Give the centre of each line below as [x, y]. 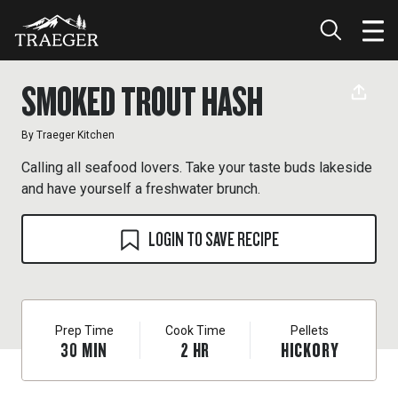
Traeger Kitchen [76, 135]
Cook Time [195, 330]
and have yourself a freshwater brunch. [141, 189]
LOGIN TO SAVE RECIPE [213, 239]
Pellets [310, 330]
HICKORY [310, 350]
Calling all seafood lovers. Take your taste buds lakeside [197, 167]
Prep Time [84, 330]
